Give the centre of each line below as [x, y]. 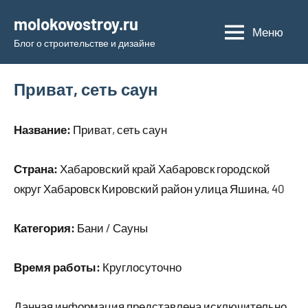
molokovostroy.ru [76, 24]
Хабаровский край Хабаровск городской [164, 168]
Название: [42, 129]
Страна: [36, 168]
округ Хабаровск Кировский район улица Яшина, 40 [149, 188]
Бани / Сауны [111, 228]
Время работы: [57, 267]
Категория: [44, 228]
